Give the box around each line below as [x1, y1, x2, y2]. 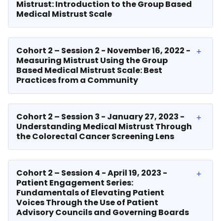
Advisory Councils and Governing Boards [16, 207, 189, 218]
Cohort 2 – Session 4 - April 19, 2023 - [16, 167, 167, 179]
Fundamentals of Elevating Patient [16, 187, 164, 198]
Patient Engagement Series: [16, 177, 133, 188]
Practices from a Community [16, 74, 138, 86]
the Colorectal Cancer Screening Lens [16, 131, 174, 142]
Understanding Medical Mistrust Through [16, 121, 192, 132]
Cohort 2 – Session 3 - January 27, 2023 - [16, 111, 184, 122]
